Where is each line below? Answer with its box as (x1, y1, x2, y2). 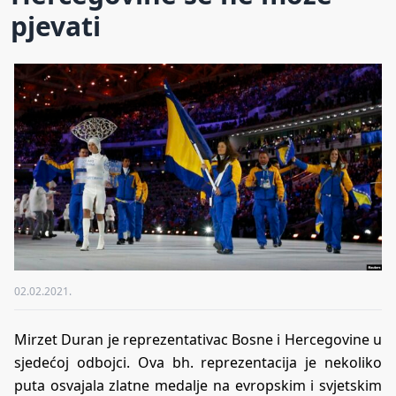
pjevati (11, 7, 101, 44)
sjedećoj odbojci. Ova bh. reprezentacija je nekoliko (14, 352, 382, 372)
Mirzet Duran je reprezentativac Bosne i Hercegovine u (14, 329, 382, 349)
